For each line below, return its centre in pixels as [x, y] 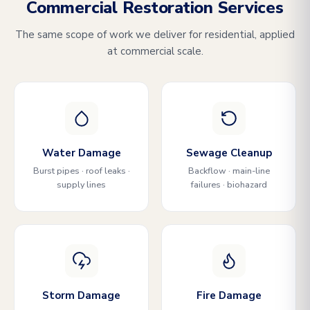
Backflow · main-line [229, 171]
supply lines [81, 184]
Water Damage [81, 153]
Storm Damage [81, 295]
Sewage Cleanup [229, 153]
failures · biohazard [229, 184]
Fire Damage [229, 295]
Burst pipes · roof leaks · [81, 171]
